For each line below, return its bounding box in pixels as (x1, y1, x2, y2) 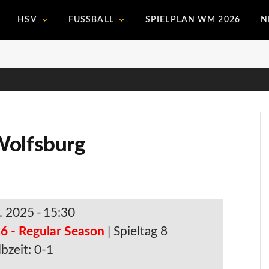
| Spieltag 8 (107, 225, 168, 238)
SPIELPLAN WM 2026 (145, 16, 240, 24)
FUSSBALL (68, 16, 109, 24)
